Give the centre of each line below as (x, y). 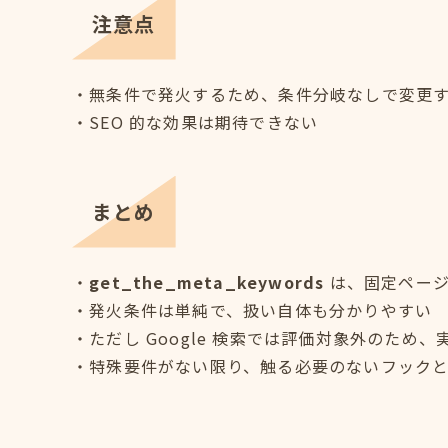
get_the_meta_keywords (207, 281)
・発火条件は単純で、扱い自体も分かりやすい (252, 309)
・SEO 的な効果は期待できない (195, 121)
